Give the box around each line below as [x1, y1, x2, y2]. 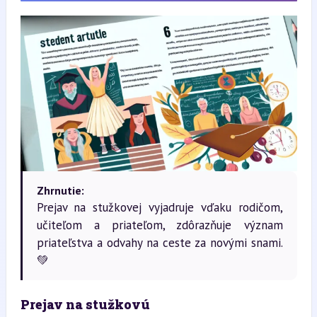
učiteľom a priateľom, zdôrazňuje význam [36, 217, 283, 233]
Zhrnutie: [36, 183, 84, 197]
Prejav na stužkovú [20, 295, 150, 313]
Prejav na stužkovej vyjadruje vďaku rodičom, [36, 199, 283, 215]
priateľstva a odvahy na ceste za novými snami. [36, 234, 283, 250]
